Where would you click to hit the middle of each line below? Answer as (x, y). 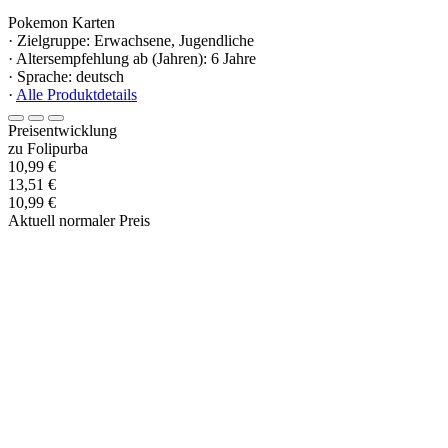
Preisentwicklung (62, 131)
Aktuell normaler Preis (79, 221)
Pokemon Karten (61, 23)
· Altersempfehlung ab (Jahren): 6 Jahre (132, 59)
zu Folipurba (48, 149)
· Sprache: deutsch (66, 77)
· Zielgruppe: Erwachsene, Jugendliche (131, 41)
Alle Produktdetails (76, 95)
